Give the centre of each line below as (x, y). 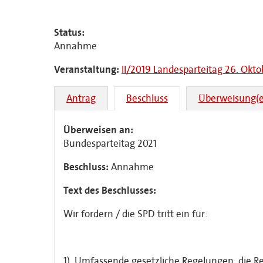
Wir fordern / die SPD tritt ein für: (136, 214)
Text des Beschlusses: (110, 190)
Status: (69, 33)
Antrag (81, 98)
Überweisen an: (98, 130)
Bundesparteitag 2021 (110, 144)
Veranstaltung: (87, 70)
